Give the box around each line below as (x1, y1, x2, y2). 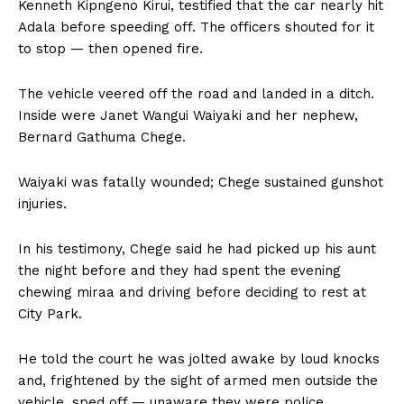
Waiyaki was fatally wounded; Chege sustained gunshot (18, 174, 383, 191)
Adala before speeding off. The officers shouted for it (18, 19, 374, 36)
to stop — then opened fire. (18, 41, 203, 58)
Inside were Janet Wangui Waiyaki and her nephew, (18, 107, 358, 124)
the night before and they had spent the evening (18, 262, 341, 280)
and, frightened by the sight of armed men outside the (18, 372, 378, 390)
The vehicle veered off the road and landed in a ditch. (18, 86, 374, 103)
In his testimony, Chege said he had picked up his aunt (18, 241, 376, 258)
